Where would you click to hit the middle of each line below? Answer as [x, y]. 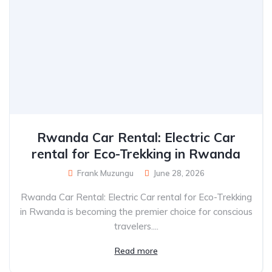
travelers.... [136, 226]
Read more [136, 250]
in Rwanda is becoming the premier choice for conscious [136, 211]
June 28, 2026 [179, 173]
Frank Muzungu [104, 173]
